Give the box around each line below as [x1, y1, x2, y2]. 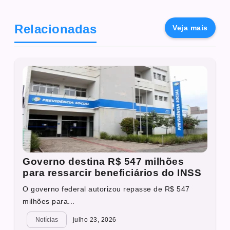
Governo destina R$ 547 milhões [23, 156, 184, 167]
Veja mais [172, 23, 208, 32]
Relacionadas [14, 22, 97, 36]
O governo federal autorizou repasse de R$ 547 [23, 184, 190, 193]
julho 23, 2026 [71, 216, 117, 223]
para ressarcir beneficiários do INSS [23, 167, 202, 178]
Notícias [35, 216, 58, 223]
